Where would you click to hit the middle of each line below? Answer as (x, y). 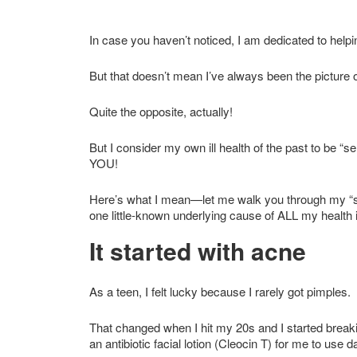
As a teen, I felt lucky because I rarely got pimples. (220, 291)
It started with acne (198, 250)
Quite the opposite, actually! (161, 111)
